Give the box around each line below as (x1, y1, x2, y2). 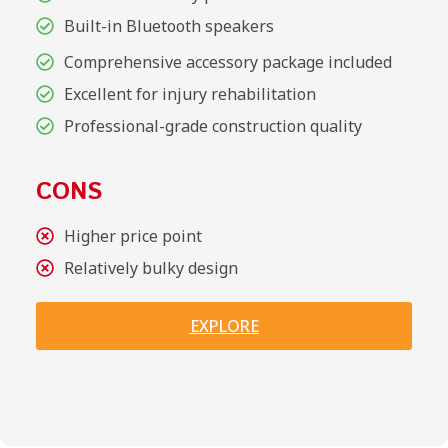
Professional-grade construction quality (63, 114, 362, 137)
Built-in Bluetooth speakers (63, 14, 274, 37)
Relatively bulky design (63, 256, 238, 279)
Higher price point (63, 224, 202, 247)
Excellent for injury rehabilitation (63, 82, 316, 105)
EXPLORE (189, 314, 259, 337)
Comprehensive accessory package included (63, 50, 392, 73)
